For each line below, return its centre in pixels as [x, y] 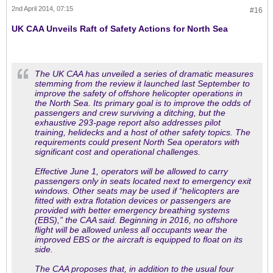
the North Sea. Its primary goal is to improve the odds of [143, 103]
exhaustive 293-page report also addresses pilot [128, 122]
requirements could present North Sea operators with [137, 142]
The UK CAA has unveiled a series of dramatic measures [144, 73]
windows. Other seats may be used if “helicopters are [137, 190]
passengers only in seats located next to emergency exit [143, 181]
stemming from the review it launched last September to [142, 83]
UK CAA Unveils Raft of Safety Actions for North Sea [120, 28]
